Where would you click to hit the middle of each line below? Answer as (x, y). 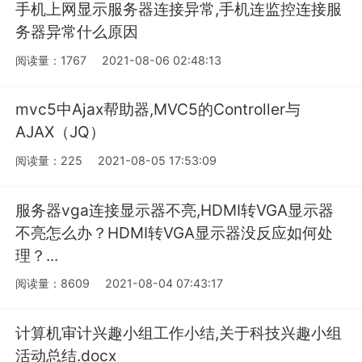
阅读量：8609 (53, 284)
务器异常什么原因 (77, 32)
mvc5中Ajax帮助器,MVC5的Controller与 (158, 109)
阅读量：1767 (51, 60)
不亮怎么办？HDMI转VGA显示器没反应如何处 (175, 232)
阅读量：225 (49, 160)
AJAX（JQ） (61, 132)
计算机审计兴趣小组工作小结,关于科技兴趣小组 (179, 333)
